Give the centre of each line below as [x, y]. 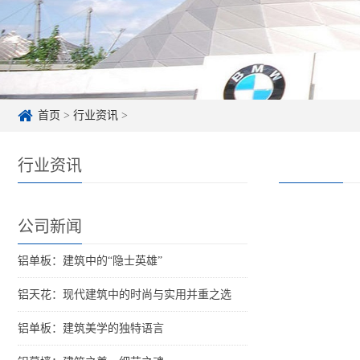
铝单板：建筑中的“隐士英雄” [90, 261]
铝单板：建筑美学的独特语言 [91, 329]
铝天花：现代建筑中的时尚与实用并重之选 [125, 295]
